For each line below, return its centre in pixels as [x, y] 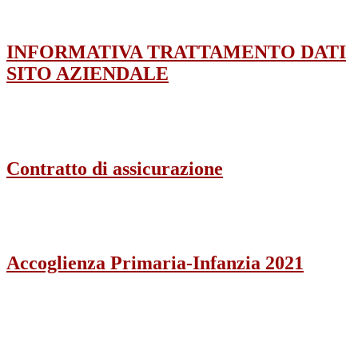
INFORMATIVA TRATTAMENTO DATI [176, 52]
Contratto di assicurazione [115, 168]
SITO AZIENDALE [88, 73]
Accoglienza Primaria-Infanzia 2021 [155, 263]
